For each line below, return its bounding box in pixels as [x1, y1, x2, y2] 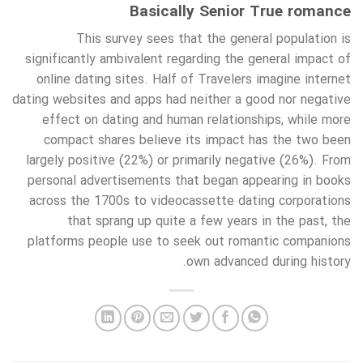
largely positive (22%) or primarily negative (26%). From [26, 151, 351, 172]
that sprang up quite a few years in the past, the [67, 211, 351, 233]
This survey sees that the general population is [76, 29, 351, 50]
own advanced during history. [186, 252, 351, 273]
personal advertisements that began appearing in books [28, 171, 351, 192]
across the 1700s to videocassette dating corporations [29, 191, 351, 212]
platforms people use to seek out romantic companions [28, 232, 351, 253]
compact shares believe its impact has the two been [44, 130, 351, 152]
